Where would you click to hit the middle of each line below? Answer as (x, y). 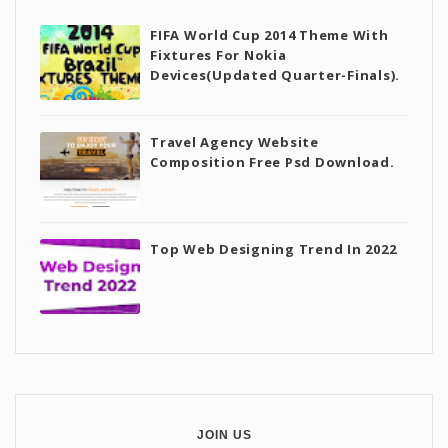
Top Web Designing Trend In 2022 (273, 249)
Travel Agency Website (234, 142)
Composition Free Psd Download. (272, 162)
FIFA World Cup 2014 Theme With (269, 35)
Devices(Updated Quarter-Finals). (275, 75)
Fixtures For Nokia (218, 55)
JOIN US (224, 435)
